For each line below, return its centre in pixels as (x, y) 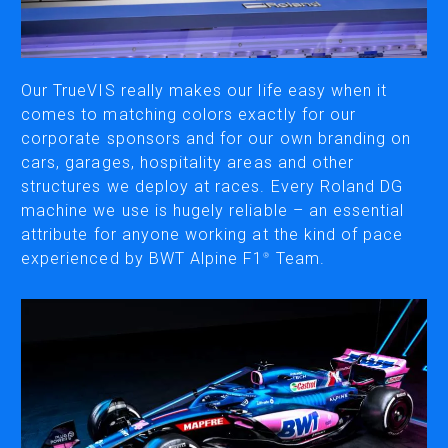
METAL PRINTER (224, 207)
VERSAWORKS (224, 340)
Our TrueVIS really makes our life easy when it (204, 91)
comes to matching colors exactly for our (188, 115)
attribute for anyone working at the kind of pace (212, 235)
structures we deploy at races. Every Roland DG (212, 187)
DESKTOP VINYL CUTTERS (224, 41)
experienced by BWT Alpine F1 (142, 259)
